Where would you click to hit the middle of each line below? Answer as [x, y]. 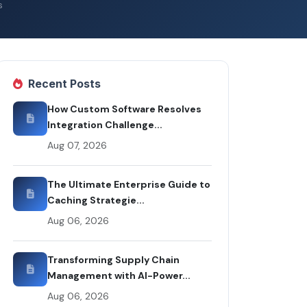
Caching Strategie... [96, 200]
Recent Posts [64, 83]
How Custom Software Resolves [124, 109]
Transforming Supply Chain [113, 259]
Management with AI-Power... [119, 275]
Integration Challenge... [105, 124]
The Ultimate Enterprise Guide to [129, 184]
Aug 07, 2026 [77, 145]
